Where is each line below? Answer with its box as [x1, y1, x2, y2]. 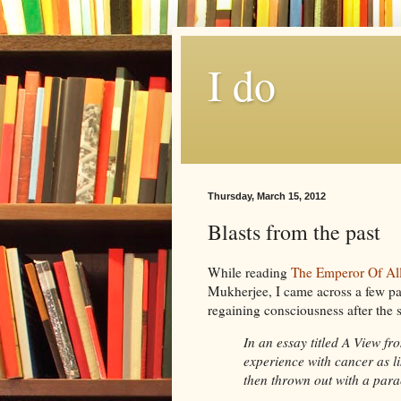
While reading [208, 262, 291, 281]
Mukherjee [208, 281, 269, 300]
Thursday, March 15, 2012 [208, 191, 326, 201]
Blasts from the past [208, 218, 380, 246]
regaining [208, 300, 264, 319]
